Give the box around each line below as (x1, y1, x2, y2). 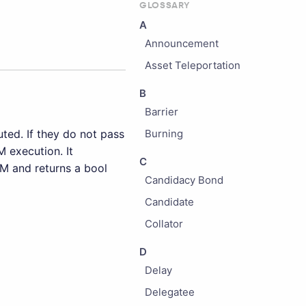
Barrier (144, 105, 178, 118)
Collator (144, 217, 183, 230)
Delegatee (144, 286, 195, 298)
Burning (144, 127, 183, 140)
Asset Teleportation (144, 59, 240, 72)
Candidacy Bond (144, 173, 223, 186)
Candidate (144, 195, 194, 208)
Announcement (144, 37, 219, 50)
